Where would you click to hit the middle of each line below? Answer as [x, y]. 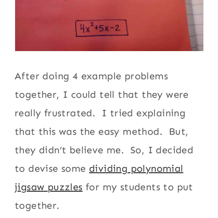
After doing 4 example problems [91, 76]
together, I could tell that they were [102, 94]
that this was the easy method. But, [102, 131]
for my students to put [138, 187]
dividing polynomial [136, 168]
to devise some [52, 168]
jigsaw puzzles [49, 187]
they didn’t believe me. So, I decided [104, 150]
